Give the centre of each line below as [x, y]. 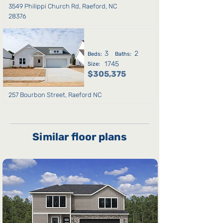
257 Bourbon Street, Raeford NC [55, 95]
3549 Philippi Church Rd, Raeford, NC [62, 6]
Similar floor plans [80, 137]
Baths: [123, 54]
